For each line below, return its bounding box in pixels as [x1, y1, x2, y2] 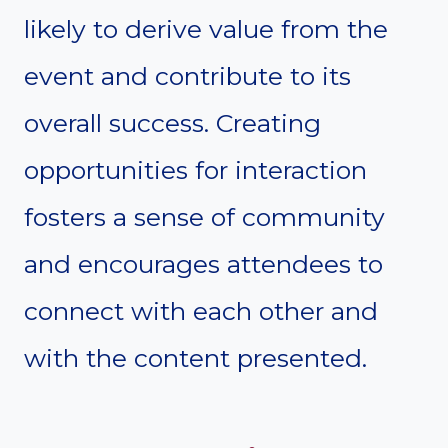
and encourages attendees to [24, 248, 383, 279]
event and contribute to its [24, 60, 351, 91]
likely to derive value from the [24, 13, 388, 44]
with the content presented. [24, 342, 367, 373]
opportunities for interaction [24, 154, 367, 185]
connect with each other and [24, 295, 378, 326]
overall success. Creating [24, 107, 321, 138]
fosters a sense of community [24, 201, 385, 232]
